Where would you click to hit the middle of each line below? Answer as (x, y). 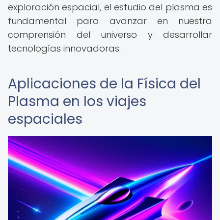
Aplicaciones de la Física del (104, 84)
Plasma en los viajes (77, 101)
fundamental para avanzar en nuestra (110, 21)
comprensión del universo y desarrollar (110, 35)
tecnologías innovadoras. (64, 48)
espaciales (45, 119)
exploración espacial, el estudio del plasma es (110, 7)
